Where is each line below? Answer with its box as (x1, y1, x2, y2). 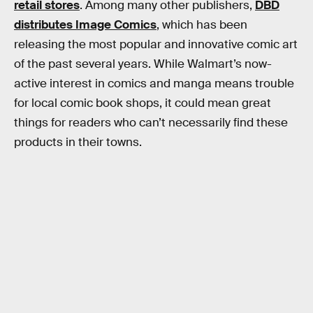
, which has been (156, 17, 247, 32)
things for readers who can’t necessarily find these (14, 115, 288, 130)
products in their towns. (14, 135, 142, 150)
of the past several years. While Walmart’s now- (14, 57, 272, 71)
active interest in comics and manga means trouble (14, 76, 294, 91)
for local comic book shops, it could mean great (14, 96, 271, 110)
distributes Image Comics (14, 17, 156, 32)
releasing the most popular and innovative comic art (14, 37, 298, 52)
